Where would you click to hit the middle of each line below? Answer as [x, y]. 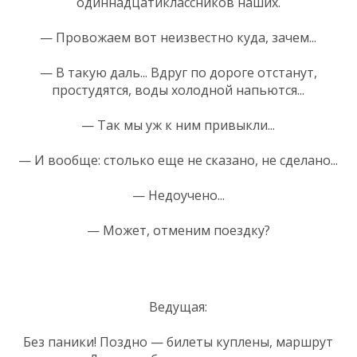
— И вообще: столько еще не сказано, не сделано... [178, 160]
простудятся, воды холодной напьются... [178, 90]
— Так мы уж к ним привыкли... [178, 125]
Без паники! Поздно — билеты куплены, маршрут [178, 341]
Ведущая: [178, 306]
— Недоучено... [178, 195]
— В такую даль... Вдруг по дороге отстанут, [178, 72]
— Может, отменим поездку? [178, 230]
